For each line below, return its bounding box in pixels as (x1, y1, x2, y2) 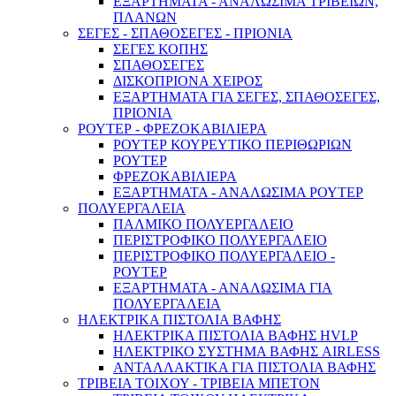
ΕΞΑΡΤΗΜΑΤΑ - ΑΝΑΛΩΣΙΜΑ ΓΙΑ (113, 280, 332, 296)
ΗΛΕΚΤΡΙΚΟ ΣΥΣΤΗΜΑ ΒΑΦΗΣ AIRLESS (113, 344, 380, 360)
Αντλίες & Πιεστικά (42, 157, 155, 172)
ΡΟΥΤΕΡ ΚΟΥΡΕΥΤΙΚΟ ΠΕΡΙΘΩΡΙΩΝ (113, 137, 352, 153)
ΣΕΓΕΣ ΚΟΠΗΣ (113, 42, 208, 57)
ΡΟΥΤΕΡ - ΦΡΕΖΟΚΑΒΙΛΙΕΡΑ (78, 121, 267, 137)
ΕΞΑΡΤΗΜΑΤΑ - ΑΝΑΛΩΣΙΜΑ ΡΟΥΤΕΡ (113, 185, 363, 201)
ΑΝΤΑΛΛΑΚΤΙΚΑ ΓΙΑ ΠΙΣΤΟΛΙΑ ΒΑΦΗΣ (113, 360, 376, 376)
